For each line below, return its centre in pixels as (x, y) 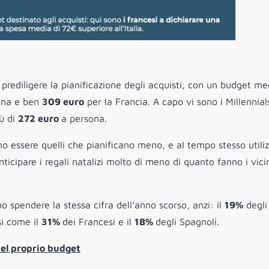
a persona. (84, 119)
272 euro (40, 119)
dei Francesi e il (98, 222)
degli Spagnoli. (187, 222)
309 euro (63, 102)
